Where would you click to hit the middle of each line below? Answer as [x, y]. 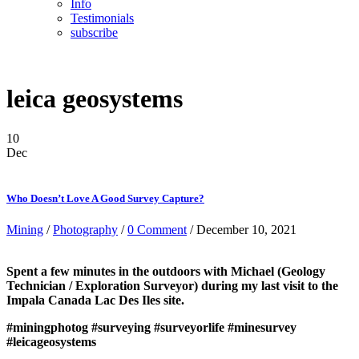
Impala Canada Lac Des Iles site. [95, 301]
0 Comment [157, 230]
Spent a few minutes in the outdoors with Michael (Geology [166, 272]
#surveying [121, 328]
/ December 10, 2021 [242, 230]
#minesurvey [262, 328]
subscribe [94, 32]
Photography [85, 230]
